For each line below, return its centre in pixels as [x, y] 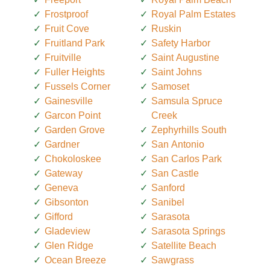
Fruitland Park [75, 43]
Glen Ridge [69, 245]
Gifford [59, 216]
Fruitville [63, 57]
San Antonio [178, 144]
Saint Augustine [185, 57]
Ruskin [166, 28]
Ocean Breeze [75, 260]
